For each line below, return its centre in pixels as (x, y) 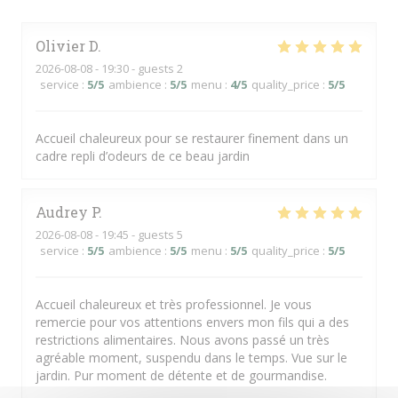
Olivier (60, 46)
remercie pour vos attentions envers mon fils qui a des (192, 322)
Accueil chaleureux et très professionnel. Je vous (174, 304)
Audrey (62, 212)
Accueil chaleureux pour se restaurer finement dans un (192, 138)
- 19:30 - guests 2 (138, 68)
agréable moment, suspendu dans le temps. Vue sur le (191, 358)
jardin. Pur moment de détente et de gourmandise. (181, 375)
